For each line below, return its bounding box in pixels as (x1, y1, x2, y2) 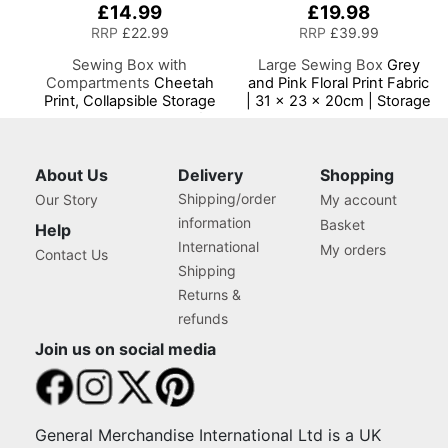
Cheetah (149, 73, 214, 92)
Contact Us (35, 246, 108, 264)
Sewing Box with (72, 55, 188, 74)
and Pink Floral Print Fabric (248, 73, 430, 92)
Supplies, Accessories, (260, 145, 417, 164)
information (177, 214, 251, 232)
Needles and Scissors (54, 163, 205, 182)
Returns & (177, 286, 241, 304)
